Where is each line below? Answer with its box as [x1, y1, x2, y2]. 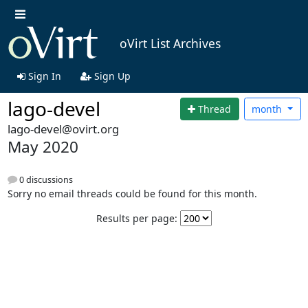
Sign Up [91, 69, 131, 82]
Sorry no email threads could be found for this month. [7, 186, 257, 200]
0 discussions [16, 173, 73, 186]
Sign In [25, 69, 61, 82]
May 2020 [7, 136, 78, 158]
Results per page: [96, 211, 177, 225]
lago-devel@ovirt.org [7, 121, 119, 137]
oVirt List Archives [119, 35, 221, 52]
